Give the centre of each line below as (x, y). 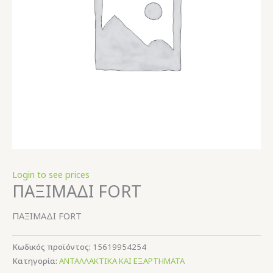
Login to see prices (51, 174)
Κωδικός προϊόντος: (52, 246)
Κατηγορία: (36, 261)
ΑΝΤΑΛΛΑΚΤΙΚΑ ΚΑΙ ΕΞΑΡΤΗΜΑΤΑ (122, 261)
